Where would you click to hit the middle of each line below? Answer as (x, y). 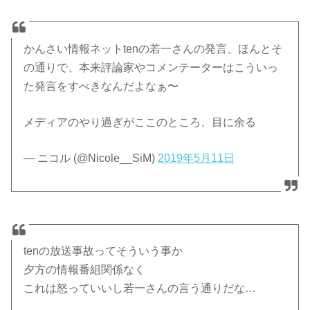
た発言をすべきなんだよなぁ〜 (101, 86)
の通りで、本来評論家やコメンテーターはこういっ (151, 68)
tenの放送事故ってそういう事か (103, 251)
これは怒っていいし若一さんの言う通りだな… (140, 289)
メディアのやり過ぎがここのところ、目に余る (140, 122)
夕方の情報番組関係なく (85, 270)
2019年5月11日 (197, 158)
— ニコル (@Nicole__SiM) (91, 158)
